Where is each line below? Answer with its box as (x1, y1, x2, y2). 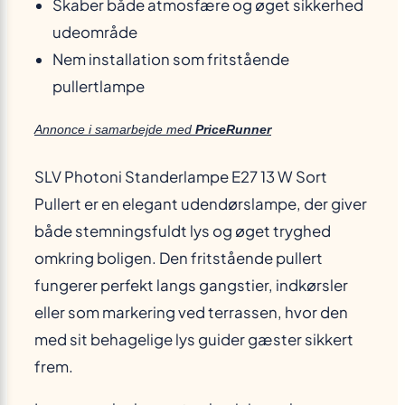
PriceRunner (195, 121, 271, 137)
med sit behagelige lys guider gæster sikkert (34, 330, 353, 350)
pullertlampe (52, 76, 145, 96)
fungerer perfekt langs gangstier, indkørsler (34, 276, 348, 296)
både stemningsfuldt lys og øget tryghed (34, 221, 331, 241)
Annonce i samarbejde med (34, 121, 195, 137)
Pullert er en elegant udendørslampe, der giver (34, 194, 367, 214)
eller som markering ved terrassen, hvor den (34, 303, 348, 323)
